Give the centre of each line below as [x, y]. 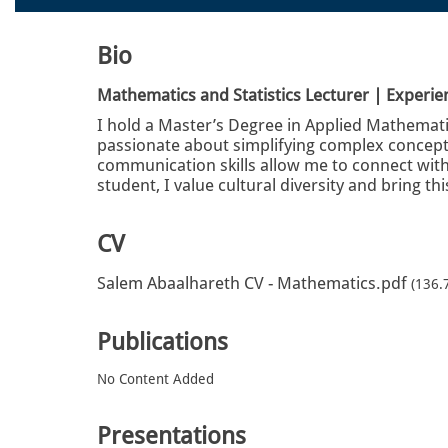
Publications [162, 341]
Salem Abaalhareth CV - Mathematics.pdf [252, 282]
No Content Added [155, 378]
